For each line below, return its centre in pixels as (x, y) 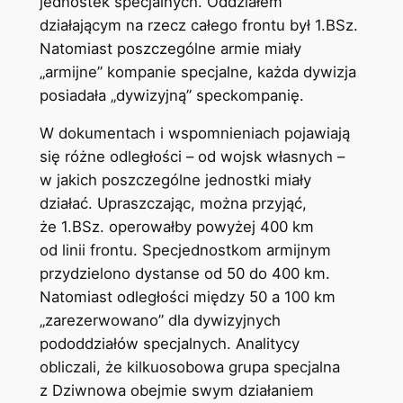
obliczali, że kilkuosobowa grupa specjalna (189, 367)
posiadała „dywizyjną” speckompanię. (171, 95)
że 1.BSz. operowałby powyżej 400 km (176, 227)
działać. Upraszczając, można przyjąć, (173, 204)
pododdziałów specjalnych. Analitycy (169, 344)
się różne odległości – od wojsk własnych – (192, 157)
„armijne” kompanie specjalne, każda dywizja (197, 72)
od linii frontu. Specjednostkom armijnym (185, 251)
